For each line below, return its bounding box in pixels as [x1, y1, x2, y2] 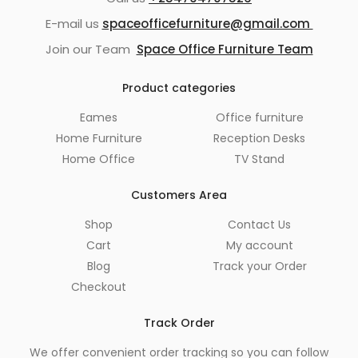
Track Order [143, 315, 215, 332]
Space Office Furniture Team [136, 41, 313, 58]
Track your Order [212, 258, 307, 275]
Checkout [71, 279, 126, 296]
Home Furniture [55, 130, 142, 147]
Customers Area [131, 187, 227, 204]
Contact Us [228, 217, 291, 233]
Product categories [122, 80, 236, 97]
